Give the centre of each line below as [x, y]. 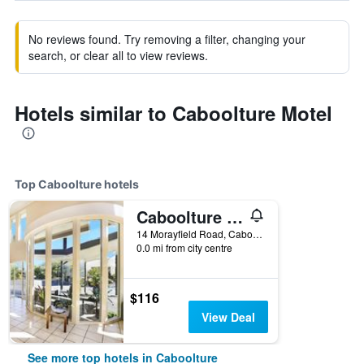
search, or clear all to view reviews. [118, 55]
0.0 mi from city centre [184, 247]
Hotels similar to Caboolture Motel [173, 113]
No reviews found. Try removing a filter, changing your [167, 39]
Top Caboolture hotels [77, 184]
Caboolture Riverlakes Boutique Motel [235, 217]
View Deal [228, 317]
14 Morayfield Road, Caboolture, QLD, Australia [258, 234]
